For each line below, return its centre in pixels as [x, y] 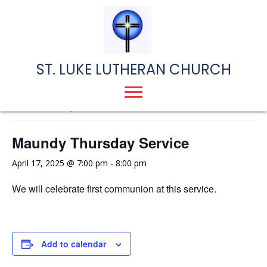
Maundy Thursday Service [100, 142]
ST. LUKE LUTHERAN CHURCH [133, 69]
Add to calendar [74, 244]
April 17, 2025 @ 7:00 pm [60, 163]
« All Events [39, 80]
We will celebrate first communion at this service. [114, 189]
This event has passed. [56, 106]
